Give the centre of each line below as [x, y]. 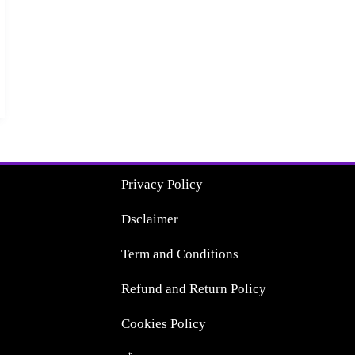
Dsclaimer [150, 219]
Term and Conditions [180, 254]
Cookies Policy [164, 324]
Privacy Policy [162, 185]
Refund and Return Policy [194, 289]
